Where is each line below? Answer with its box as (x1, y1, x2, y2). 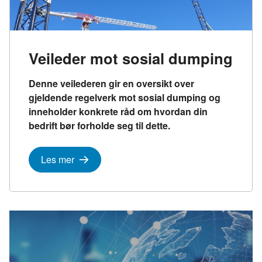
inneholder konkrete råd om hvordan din (29, 105, 208, 119)
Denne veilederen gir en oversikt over (29, 77, 194, 91)
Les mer (41, 153, 74, 167)
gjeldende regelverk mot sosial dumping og (29, 91, 220, 105)
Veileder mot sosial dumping (29, 47, 233, 70)
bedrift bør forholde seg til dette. (29, 119, 170, 133)
